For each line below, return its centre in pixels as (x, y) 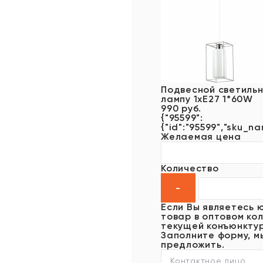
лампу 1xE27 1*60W (207, 99)
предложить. (193, 245)
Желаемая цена (201, 136)
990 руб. (181, 108)
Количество (190, 168)
